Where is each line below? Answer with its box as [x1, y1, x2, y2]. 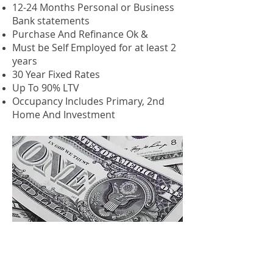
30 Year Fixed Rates [12, 68, 100, 81]
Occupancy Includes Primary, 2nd [12, 94, 165, 108]
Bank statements [12, 14, 90, 27]
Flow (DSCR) [24, 247, 122, 265]
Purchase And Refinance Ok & [12, 27, 148, 41]
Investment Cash [24, 228, 149, 246]
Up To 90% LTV [12, 81, 79, 94]
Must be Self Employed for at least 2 [12, 41, 176, 54]
